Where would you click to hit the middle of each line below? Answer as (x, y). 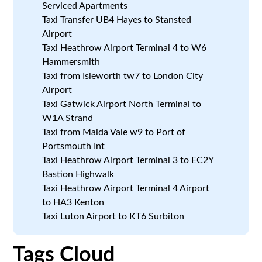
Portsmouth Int (74, 146)
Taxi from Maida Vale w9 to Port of (114, 132)
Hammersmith (71, 62)
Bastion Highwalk (78, 174)
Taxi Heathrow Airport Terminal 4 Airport (126, 188)
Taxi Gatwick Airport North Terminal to (122, 104)
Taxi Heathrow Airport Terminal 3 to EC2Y (128, 160)
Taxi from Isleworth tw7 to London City (123, 76)
